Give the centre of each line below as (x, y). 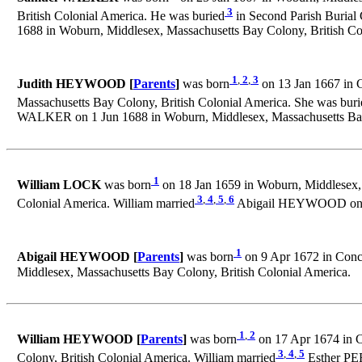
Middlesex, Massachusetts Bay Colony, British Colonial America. (184, 271)
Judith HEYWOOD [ (75, 84)
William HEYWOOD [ (79, 339)
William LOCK (59, 185)
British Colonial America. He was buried (121, 16)
